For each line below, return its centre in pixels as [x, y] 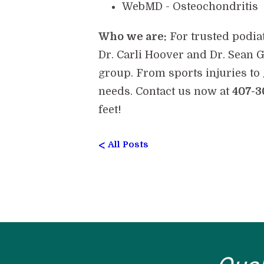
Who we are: [133, 37]
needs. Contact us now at [166, 92]
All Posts [128, 145]
